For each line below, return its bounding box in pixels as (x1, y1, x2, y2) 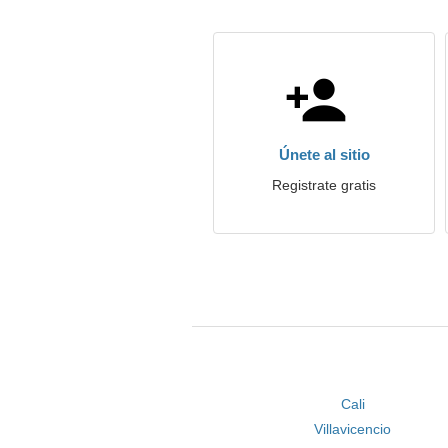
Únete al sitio (278, 146, 370, 163)
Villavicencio (314, 421, 392, 437)
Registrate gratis (272, 177, 376, 193)
